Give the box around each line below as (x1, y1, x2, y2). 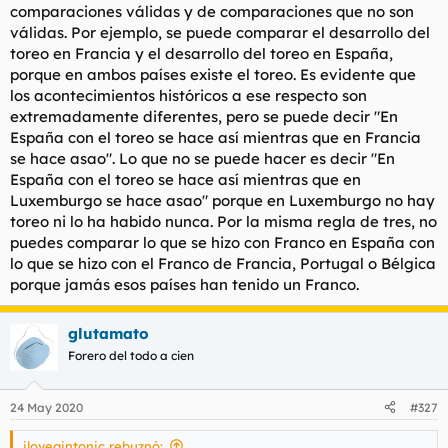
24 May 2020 (10, 399, 83, 415)
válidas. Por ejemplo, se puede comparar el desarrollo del (10, 23, 430, 42)
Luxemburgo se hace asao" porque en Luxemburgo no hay (10, 191, 435, 210)
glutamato (68, 324, 149, 343)
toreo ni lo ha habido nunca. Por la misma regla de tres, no (10, 212, 437, 231)
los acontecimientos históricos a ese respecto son (10, 86, 367, 105)
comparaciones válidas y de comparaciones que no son (10, 2, 414, 21)
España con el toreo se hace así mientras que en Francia (10, 128, 421, 147)
